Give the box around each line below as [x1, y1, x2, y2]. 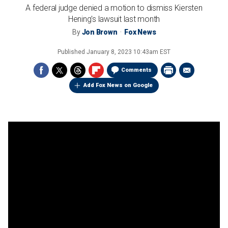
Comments [121, 67, 152, 73]
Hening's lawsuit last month [68, 14, 160, 24]
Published [58, 48, 87, 55]
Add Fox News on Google [83, 82, 153, 89]
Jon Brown [81, 28, 118, 36]
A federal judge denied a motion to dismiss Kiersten [25, 3, 203, 13]
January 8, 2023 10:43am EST [87, 48, 170, 55]
